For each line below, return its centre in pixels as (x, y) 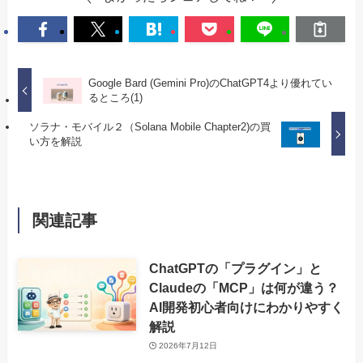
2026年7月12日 (188, 346)
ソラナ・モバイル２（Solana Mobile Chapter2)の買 (149, 126)
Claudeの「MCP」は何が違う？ (243, 287)
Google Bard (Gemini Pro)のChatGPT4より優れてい (210, 83)
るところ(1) (115, 97)
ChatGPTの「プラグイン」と (235, 268)
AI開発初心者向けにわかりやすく (246, 307)
